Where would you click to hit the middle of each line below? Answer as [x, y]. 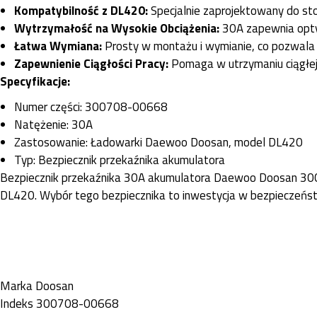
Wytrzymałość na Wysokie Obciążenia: [117, 28]
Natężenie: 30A [53, 125]
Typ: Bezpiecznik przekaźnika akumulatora [120, 160]
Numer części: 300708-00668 [91, 107]
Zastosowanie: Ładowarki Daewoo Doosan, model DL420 [158, 143]
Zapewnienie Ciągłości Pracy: [91, 63]
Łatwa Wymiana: [58, 46]
